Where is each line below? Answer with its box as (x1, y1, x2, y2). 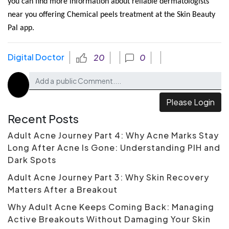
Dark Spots (8, 154, 56, 166)
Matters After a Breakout (8, 184, 118, 195)
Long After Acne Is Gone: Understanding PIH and (8, 142, 220, 153)
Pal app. (8, 24, 34, 32)
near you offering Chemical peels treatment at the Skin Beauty (8, 10, 215, 19)
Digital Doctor (8, 51, 64, 62)
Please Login (166, 97, 215, 108)
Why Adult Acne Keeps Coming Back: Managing (8, 201, 214, 213)
